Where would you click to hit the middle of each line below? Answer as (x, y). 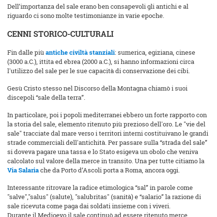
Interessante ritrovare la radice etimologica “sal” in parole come (100, 188)
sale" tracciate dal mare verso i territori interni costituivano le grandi (108, 133)
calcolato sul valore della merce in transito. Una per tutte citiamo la (106, 161)
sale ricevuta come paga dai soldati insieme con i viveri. (89, 206)
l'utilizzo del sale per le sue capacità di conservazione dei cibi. (99, 71)
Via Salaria (23, 170)
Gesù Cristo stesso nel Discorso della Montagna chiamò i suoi (97, 88)
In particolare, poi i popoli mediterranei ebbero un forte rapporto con (107, 115)
